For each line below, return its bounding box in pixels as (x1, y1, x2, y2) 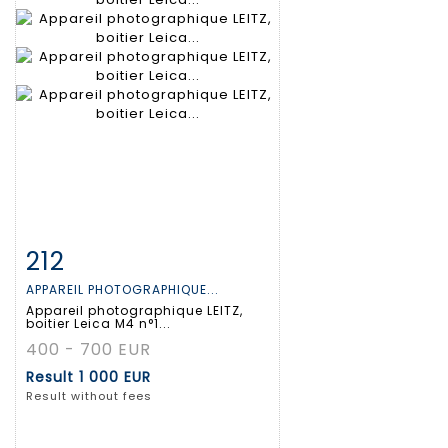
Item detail (47, 248, 132, 268)
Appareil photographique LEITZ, (26, 302, 243, 320)
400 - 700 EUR (26, 338, 151, 362)
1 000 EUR (79, 367, 151, 388)
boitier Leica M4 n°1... (26, 315, 171, 333)
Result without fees (26, 388, 152, 405)
